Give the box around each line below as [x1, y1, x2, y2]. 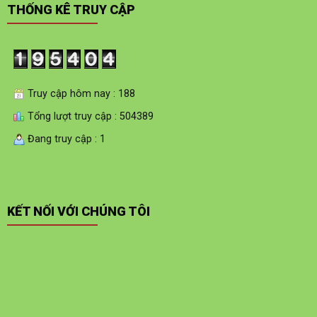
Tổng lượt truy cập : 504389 [24, 110, 154, 122]
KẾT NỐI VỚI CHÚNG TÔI [6, 203, 150, 219]
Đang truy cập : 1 [24, 132, 105, 145]
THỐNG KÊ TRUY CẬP [6, 2, 135, 18]
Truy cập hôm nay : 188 [24, 87, 135, 100]
